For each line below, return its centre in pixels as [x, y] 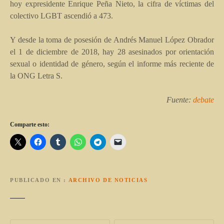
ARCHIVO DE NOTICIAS [108, 180]
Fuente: [180, 99]
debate [203, 99]
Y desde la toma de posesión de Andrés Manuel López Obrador [112, 39]
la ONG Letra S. [36, 75]
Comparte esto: [30, 124]
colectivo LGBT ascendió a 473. [61, 15]
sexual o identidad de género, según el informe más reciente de [112, 63]
